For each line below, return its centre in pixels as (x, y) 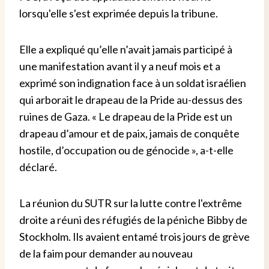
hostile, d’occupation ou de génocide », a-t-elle (126, 150)
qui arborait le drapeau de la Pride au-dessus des (131, 99)
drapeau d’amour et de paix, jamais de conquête (129, 133)
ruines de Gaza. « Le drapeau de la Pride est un (126, 116)
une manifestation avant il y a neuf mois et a (120, 66)
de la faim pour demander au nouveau (106, 253)
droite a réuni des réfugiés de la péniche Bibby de (133, 219)
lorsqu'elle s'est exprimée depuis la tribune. (119, 13)
